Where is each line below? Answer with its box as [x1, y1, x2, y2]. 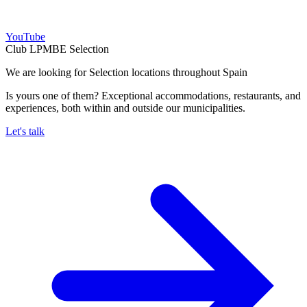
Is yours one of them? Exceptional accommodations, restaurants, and [5, 89, 301, 101]
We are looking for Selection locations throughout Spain [5, 66, 247, 78]
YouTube [5, 30, 45, 42]
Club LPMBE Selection [5, 42, 109, 55]
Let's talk [5, 125, 45, 137]
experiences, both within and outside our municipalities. [5, 101, 245, 114]
